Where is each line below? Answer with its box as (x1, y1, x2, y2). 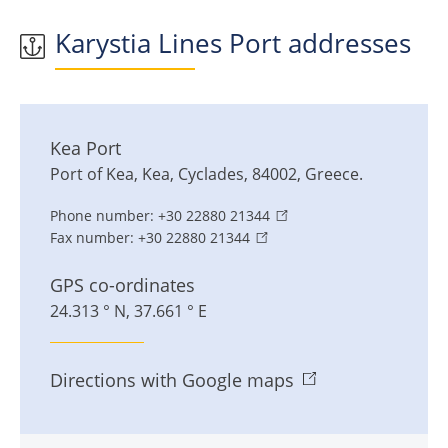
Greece (305, 163, 359, 186)
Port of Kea (50, 163, 134, 186)
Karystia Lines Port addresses (55, 25, 411, 62)
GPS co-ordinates (50, 273, 195, 298)
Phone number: (50, 206, 154, 226)
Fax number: (50, 228, 134, 248)
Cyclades (178, 163, 244, 186)
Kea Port (50, 136, 121, 161)
